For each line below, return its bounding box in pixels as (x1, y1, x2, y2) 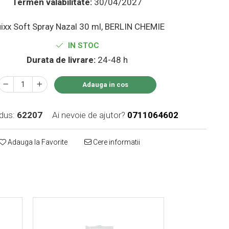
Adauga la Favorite (6, 138, 68, 146)
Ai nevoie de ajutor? (52, 109, 126, 120)
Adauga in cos (82, 80, 128, 88)
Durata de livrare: (27, 54, 96, 65)
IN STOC (65, 40, 99, 50)
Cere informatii (91, 138, 141, 146)
